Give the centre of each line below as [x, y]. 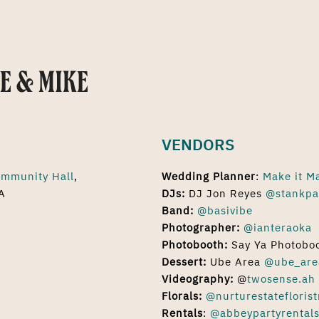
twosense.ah [282, 279]
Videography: [198, 279]
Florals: [182, 296]
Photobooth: [195, 245]
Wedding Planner [209, 176]
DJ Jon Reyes [226, 193]
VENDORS [198, 144]
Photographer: [201, 228]
